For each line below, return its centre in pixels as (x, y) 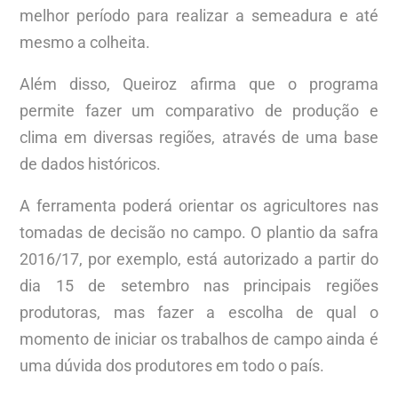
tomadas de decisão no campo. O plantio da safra (199, 233)
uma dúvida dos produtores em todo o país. (172, 366)
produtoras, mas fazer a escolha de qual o (199, 313)
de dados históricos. (91, 164)
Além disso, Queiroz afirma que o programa (199, 84)
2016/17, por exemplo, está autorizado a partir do (199, 259)
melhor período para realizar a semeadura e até (199, 16)
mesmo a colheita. (85, 43)
